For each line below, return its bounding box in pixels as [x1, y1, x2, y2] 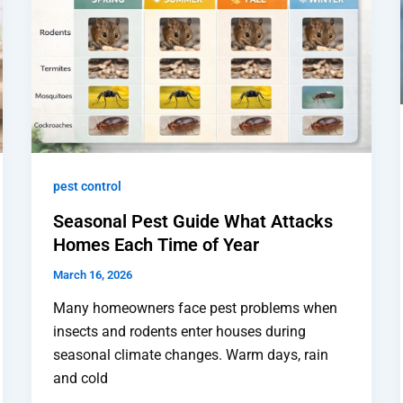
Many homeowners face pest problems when [52, 300, 337, 318]
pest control [52, 179, 121, 194]
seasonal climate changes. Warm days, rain [52, 346, 328, 364]
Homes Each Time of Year [52, 233, 259, 255]
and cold [52, 370, 108, 388]
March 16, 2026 [52, 267, 132, 282]
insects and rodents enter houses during [52, 323, 306, 341]
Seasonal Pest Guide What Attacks [52, 210, 333, 232]
